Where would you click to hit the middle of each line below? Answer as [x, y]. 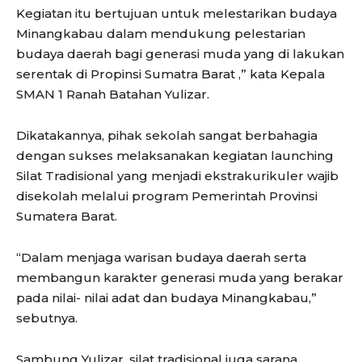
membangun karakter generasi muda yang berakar [180, 277]
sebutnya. [47, 318]
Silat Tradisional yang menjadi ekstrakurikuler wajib [177, 175]
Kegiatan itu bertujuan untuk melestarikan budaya [177, 13]
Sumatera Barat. [67, 216]
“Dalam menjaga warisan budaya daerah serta [161, 257]
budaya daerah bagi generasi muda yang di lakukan [180, 53]
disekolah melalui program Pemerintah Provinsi [167, 196]
